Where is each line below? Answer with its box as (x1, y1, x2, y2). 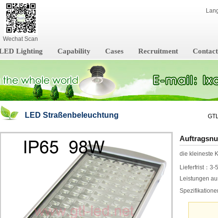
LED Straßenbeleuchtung (25, 111, 119, 119)
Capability (57, 47, 91, 55)
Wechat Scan (3, 36, 38, 42)
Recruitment (138, 47, 178, 55)
